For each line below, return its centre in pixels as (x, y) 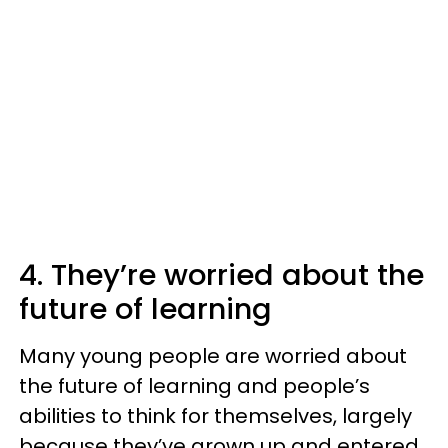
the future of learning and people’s (194, 386)
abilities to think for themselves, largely (215, 416)
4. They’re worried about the (221, 275)
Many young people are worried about (213, 356)
